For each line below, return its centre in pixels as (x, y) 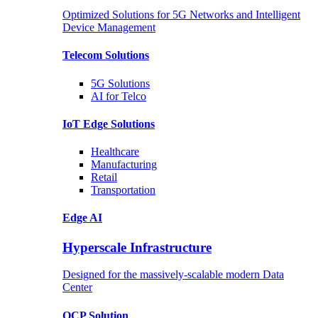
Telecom (84, 55)
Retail (104, 177)
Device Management (109, 27)
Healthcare (115, 152)
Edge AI (82, 218)
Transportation (123, 190)
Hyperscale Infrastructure (137, 247)
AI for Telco (119, 96)
